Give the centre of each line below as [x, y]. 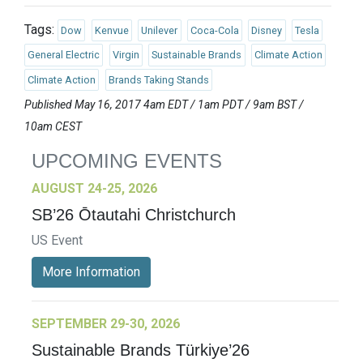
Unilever [160, 30]
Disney [267, 30]
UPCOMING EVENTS [127, 161]
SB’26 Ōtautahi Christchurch [134, 215]
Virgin [126, 55]
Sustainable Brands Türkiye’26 [141, 350]
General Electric [64, 55]
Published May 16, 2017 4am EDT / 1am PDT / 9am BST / [164, 105]
